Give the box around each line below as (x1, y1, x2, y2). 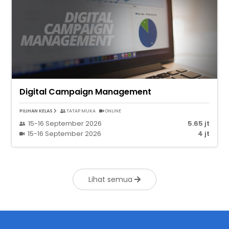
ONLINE (105, 107, 121, 114)
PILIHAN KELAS (19, 107, 53, 114)
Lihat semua (88, 174, 134, 185)
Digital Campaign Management (19, 85, 151, 98)
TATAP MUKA (66, 107, 96, 114)
